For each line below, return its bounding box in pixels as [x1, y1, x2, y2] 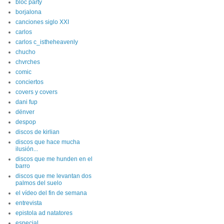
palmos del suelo [15, 179, 62, 186]
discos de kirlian [15, 128, 59, 135]
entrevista [15, 199, 42, 206]
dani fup [15, 98, 37, 105]
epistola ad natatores [15, 209, 72, 216]
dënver [15, 108, 34, 115]
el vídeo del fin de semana [15, 189, 87, 196]
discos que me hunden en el [15, 155, 92, 162]
